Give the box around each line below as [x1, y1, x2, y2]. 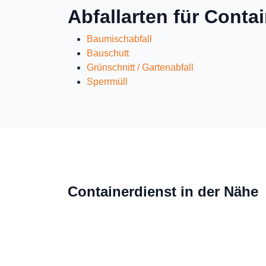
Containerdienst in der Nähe [68, 183, 258, 199]
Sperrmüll [87, 77, 128, 87]
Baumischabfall [87, 34, 152, 44]
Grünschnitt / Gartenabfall [87, 62, 194, 72]
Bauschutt [87, 48, 129, 58]
